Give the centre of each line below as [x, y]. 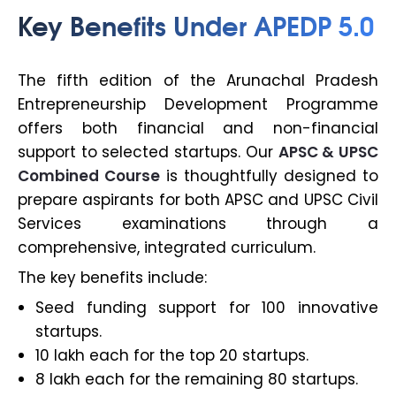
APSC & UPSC [328, 152]
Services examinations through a [198, 224]
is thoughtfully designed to [269, 176]
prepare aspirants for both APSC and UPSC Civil [198, 200]
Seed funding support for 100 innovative [207, 308]
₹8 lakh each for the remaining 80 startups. [197, 380]
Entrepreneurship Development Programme [198, 105]
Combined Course [89, 176]
